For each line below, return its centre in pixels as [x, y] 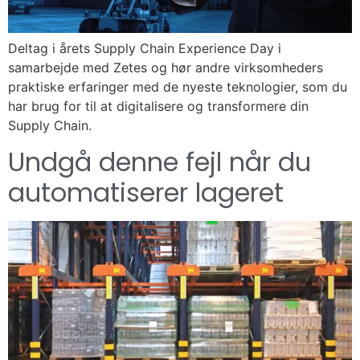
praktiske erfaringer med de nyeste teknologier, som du [178, 87]
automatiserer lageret [146, 192]
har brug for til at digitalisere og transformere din [158, 106]
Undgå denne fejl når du [160, 162]
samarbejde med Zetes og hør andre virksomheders [166, 68]
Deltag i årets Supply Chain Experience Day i [145, 49]
